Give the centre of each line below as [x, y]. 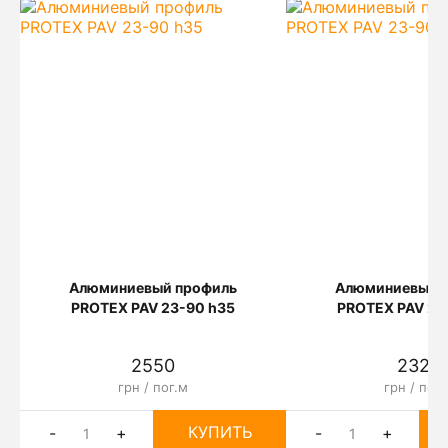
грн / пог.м [153, 387]
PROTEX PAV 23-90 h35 [153, 307]
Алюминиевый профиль [153, 287]
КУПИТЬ [219, 432]
